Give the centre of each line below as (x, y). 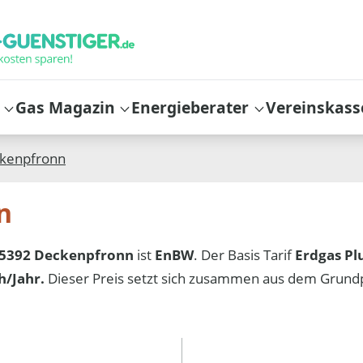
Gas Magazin (66, 107)
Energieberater (190, 107)
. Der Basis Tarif (245, 254)
